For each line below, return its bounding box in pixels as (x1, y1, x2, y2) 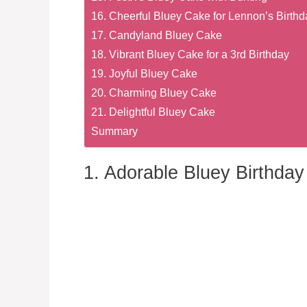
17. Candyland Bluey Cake (91, 28, 222, 41)
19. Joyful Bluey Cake (91, 66, 197, 79)
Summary (91, 124, 138, 137)
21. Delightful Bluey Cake (91, 105, 215, 118)
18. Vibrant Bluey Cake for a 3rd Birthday (91, 47, 289, 60)
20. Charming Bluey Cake (91, 86, 217, 99)
